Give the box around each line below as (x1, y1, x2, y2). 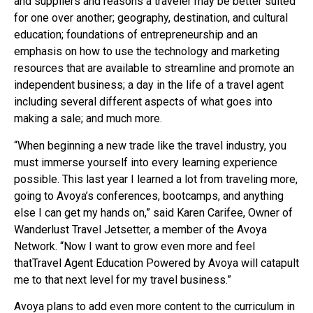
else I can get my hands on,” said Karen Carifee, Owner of (14, 205, 293, 219)
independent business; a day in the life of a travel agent (14, 78, 284, 92)
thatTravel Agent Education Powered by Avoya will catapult (14, 256, 299, 270)
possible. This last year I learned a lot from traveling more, (14, 172, 298, 186)
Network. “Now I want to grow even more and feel (14, 239, 255, 253)
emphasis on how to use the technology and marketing (14, 45, 279, 59)
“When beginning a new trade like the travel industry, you (14, 138, 286, 152)
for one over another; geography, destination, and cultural (14, 11, 288, 25)
